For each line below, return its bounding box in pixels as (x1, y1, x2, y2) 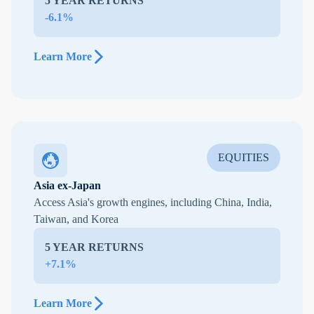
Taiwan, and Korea (34, 213, 118, 226)
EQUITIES (218, 151, 269, 164)
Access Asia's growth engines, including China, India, (34, 196, 272, 209)
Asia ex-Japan (34, 179, 101, 192)
